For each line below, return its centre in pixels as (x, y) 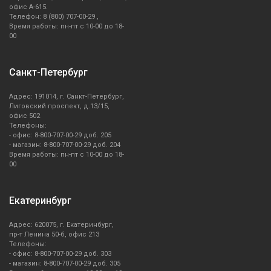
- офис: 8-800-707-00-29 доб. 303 (60, 254)
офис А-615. (28, 7)
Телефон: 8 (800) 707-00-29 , (54, 17)
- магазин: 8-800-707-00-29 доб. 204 (65, 145)
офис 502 (24, 116)
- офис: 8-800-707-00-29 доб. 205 (60, 135)
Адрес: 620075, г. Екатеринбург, (61, 225)
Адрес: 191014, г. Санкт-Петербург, (67, 97)
